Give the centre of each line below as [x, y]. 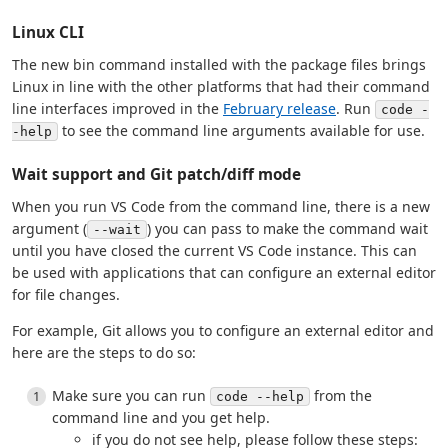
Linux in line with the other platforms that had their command [221, 86]
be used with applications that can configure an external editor [224, 272]
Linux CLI [48, 31]
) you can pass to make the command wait [287, 228]
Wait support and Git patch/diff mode [156, 173]
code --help [260, 396]
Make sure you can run [131, 395]
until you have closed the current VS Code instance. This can [214, 250]
